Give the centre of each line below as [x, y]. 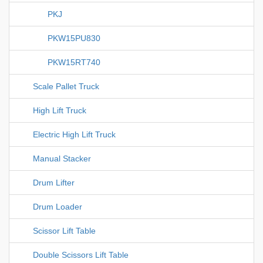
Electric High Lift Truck [74, 135]
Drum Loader [58, 207]
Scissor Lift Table [64, 231]
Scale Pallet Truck [66, 87]
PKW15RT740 [74, 63]
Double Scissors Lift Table [81, 255]
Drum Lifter [54, 183]
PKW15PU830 [74, 38]
